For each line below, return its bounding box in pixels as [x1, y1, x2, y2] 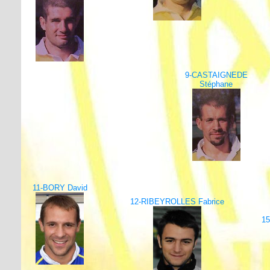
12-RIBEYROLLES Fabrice [130, 197, 224, 206]
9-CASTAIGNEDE [184, 71, 248, 80]
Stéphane [199, 80, 233, 89]
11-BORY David [32, 183, 87, 192]
